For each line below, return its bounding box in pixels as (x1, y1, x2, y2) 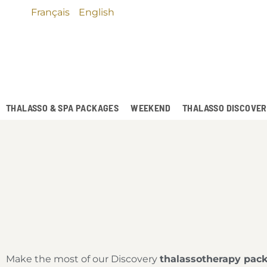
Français (31, 7, 70, 18)
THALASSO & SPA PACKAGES (6, 102, 119, 114)
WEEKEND (131, 102, 171, 114)
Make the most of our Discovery (6, 253, 160, 265)
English (79, 7, 114, 18)
